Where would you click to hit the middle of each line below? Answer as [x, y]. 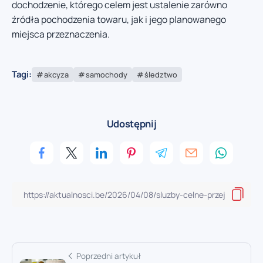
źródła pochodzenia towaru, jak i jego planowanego [119, 20]
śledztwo [161, 74]
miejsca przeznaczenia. [61, 34]
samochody [106, 74]
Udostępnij [131, 123]
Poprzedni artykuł [109, 256]
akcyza [56, 74]
